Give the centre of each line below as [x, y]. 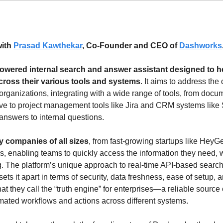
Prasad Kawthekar [48, 46]
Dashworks [201, 46]
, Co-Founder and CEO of [131, 46]
